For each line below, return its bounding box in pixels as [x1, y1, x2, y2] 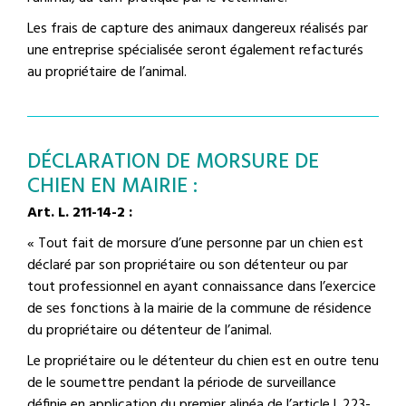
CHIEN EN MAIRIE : [27, 169, 198, 204]
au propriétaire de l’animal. [27, 60, 187, 84]
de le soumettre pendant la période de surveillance [27, 371, 336, 395]
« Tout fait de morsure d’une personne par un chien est [27, 231, 363, 256]
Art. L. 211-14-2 [27, 200, 125, 225]
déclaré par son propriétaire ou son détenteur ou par [27, 253, 348, 277]
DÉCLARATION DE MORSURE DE [27, 145, 319, 179]
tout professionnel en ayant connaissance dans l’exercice [27, 275, 376, 299]
